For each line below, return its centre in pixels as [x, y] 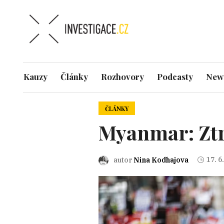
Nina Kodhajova [161, 160]
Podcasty [175, 77]
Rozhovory [123, 77]
